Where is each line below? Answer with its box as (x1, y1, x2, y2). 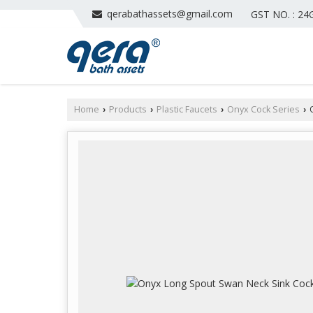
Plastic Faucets (156, 103, 217, 115)
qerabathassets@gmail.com (107, 6, 233, 20)
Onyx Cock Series (227, 103, 300, 115)
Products (109, 103, 147, 115)
